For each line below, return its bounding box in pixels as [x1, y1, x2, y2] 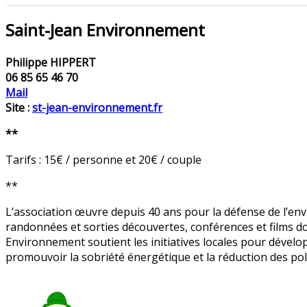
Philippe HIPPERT [5, 54, 96, 70]
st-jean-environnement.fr [32, 99, 162, 115]
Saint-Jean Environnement [5, 18, 205, 41]
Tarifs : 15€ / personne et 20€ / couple [5, 151, 201, 167]
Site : [5, 99, 32, 115]
